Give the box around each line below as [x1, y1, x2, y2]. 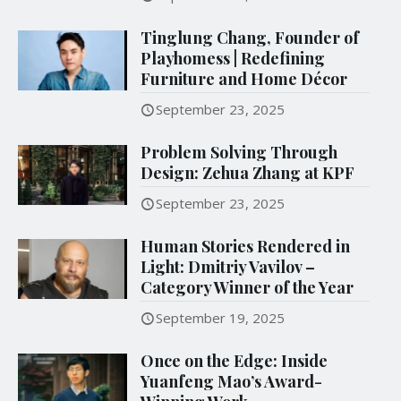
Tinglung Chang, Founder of [141, 27, 360, 49]
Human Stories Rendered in [141, 235, 351, 258]
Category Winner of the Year [141, 277, 354, 299]
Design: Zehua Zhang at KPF [141, 162, 355, 184]
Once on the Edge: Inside [141, 350, 328, 372]
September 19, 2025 [156, 309, 286, 328]
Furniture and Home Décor [141, 68, 348, 90]
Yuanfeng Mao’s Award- [141, 371, 323, 393]
